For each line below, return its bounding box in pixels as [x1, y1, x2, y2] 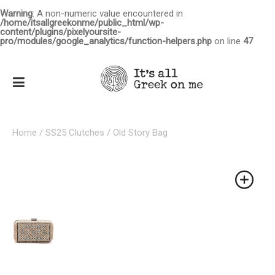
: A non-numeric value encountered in [33, 8, 183, 19]
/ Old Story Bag [104, 127, 168, 138]
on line [212, 36, 243, 47]
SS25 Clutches [45, 127, 104, 138]
